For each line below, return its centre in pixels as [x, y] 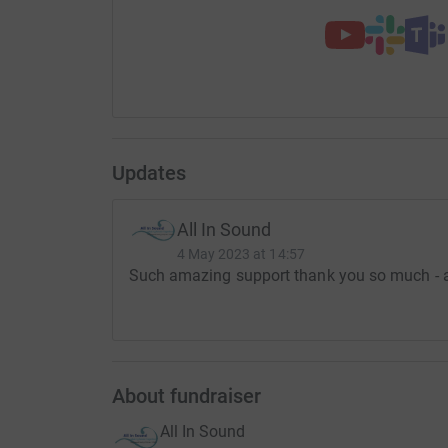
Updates [148, 172]
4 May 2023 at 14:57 [240, 253]
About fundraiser [186, 395]
